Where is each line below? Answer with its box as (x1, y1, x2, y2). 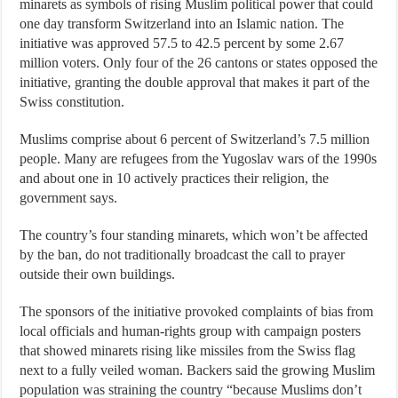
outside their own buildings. (20, 267, 176, 282)
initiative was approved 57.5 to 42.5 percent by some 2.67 (20, 36, 345, 51)
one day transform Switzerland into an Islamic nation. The (20, 16, 345, 31)
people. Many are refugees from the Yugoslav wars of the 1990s (20, 151, 378, 166)
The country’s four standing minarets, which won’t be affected (20, 227, 369, 243)
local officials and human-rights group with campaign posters (20, 323, 362, 338)
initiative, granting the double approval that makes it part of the (20, 75, 370, 90)
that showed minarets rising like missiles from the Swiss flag (20, 343, 356, 358)
